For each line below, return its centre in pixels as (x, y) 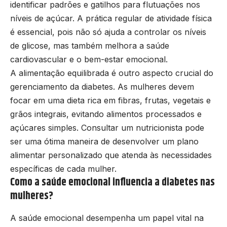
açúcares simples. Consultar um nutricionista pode (107, 128)
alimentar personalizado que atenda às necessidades (111, 155)
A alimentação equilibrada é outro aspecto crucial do (112, 73)
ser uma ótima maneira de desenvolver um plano (104, 142)
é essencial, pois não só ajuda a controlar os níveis (108, 32)
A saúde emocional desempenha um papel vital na (107, 218)
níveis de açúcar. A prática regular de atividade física (111, 18)
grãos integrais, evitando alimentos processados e (106, 114)
